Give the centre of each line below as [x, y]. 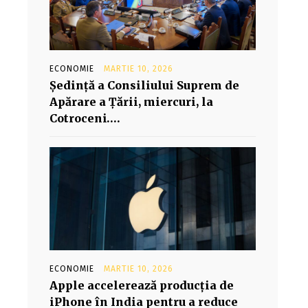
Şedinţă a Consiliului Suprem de [144, 85]
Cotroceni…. [85, 118]
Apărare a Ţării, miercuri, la [131, 102]
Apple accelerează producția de [142, 285]
